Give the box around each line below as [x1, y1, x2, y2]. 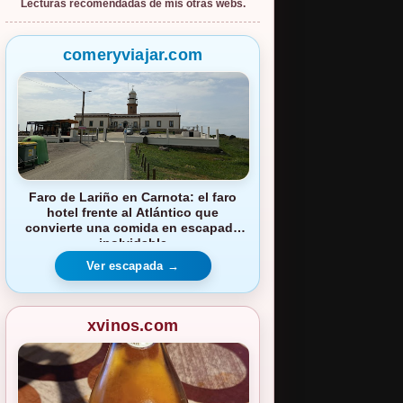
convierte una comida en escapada [25, 220, 240, 236]
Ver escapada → [86, 258, 179, 273]
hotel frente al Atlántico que [47, 205, 219, 220]
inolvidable [98, 236, 167, 251]
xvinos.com [87, 316, 178, 335]
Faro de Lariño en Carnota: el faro [29, 190, 237, 205]
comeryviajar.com [63, 46, 202, 65]
